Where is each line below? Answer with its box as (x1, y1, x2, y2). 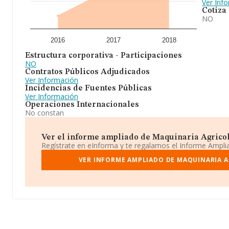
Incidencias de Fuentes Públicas (25, 84, 152, 93)
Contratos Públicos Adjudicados (25, 68, 150, 76)
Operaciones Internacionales (25, 101, 139, 109)
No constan (25, 108, 64, 118)
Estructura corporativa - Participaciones (25, 52, 182, 60)
